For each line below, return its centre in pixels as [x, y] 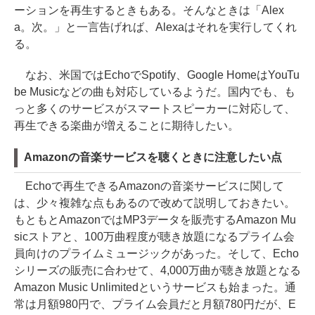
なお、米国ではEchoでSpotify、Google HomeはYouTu [157, 75]
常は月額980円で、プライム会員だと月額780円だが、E [155, 304]
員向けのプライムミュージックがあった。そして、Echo [156, 253]
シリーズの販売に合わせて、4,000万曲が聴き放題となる [157, 270]
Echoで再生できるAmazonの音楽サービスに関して [149, 186]
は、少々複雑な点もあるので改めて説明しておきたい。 [155, 203]
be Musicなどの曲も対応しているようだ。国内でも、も [155, 92]
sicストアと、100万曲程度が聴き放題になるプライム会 [154, 237]
